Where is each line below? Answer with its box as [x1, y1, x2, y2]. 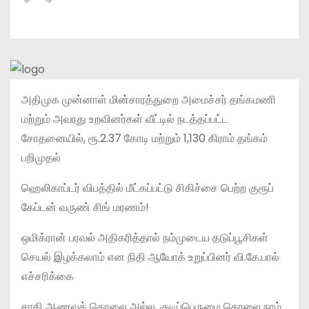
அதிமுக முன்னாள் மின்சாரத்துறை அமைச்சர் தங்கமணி [21, 91, 276, 108]
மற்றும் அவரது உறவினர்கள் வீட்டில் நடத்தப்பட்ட [21, 110, 228, 127]
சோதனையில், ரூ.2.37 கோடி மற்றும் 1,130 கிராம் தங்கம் [21, 130, 268, 146]
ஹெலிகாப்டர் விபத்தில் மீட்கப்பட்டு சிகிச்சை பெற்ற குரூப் [21, 179, 274, 196]
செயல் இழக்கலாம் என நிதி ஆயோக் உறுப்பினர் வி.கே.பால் [21, 248, 279, 265]
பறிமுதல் [21, 149, 61, 166]
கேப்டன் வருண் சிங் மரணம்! [21, 199, 149, 215]
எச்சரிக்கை [21, 268, 74, 284]
